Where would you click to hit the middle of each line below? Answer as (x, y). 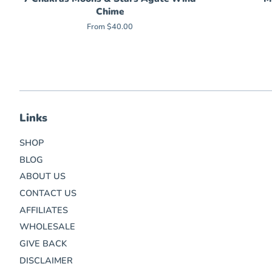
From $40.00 (110, 27)
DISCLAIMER (46, 260)
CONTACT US (48, 193)
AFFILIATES (44, 210)
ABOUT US (42, 176)
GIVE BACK (43, 243)
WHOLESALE (47, 227)
